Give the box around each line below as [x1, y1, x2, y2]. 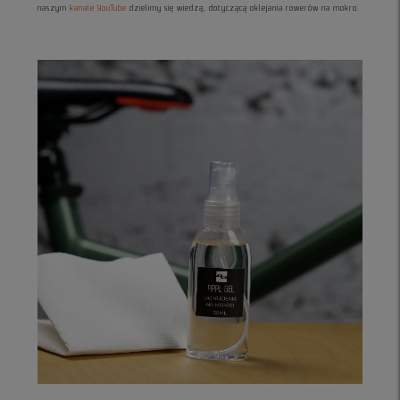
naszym [37, 3, 71, 12]
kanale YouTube [70, 3, 128, 12]
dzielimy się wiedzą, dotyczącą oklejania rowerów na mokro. [127, 3, 361, 12]
